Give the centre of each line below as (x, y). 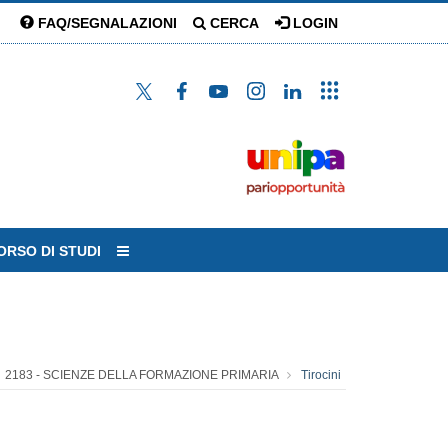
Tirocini (321, 375)
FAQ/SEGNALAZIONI (105, 23)
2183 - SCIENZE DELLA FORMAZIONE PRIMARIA (142, 375)
